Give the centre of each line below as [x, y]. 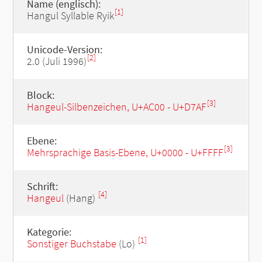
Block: [40, 95]
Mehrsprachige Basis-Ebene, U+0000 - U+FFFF [125, 152]
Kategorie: [49, 232]
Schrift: [42, 186]
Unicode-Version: [64, 49]
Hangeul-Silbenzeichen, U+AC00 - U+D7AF [116, 107]
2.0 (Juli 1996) [56, 61]
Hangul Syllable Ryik [70, 15]
